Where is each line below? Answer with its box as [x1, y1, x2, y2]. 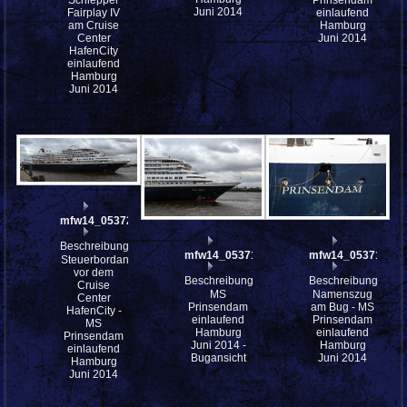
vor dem [74, 265, 114, 279]
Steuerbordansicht [61, 253, 153, 266]
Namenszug [313, 287, 373, 301]
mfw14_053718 [309, 248, 389, 262]
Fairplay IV [67, 5, 121, 19]
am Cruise [68, 18, 120, 32]
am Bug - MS [311, 300, 375, 313]
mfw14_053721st [60, 213, 150, 227]
